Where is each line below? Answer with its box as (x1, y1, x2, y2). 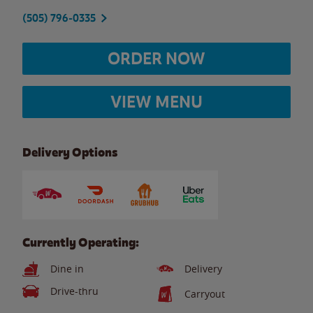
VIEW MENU (110, 91, 203, 112)
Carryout (184, 287, 225, 300)
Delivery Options (22, 145, 117, 160)
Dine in (50, 262, 84, 275)
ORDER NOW (108, 48, 205, 69)
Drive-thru (50, 284, 99, 298)
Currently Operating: (22, 235, 139, 250)
